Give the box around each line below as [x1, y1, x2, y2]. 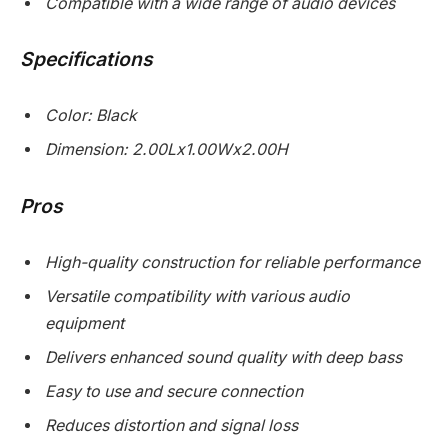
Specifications [20, 47, 153, 72]
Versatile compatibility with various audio [45, 286, 350, 306]
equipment [45, 313, 124, 333]
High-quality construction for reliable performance [45, 252, 420, 272]
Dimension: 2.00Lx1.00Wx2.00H [45, 140, 288, 160]
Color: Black [45, 106, 137, 126]
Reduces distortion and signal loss [45, 415, 298, 435]
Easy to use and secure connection [45, 381, 303, 401]
